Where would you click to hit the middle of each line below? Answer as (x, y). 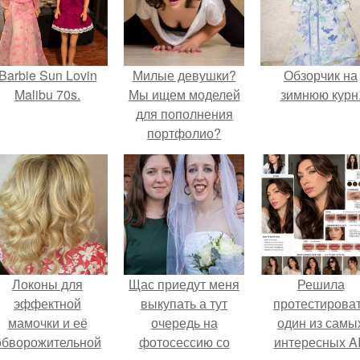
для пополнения (184, 114)
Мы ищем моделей (184, 94)
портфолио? (184, 133)
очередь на (184, 323)
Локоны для (47, 284)
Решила (321, 284)
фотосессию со (184, 342)
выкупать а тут (184, 303)
